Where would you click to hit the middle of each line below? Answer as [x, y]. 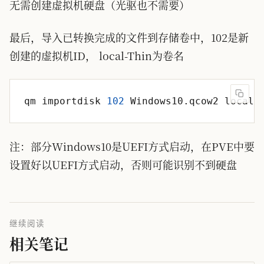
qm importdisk [65, 101]
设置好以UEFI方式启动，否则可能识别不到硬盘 [123, 165]
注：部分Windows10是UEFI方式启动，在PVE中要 [132, 146]
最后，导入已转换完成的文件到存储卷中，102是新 [129, 37]
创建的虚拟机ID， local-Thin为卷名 [97, 56]
